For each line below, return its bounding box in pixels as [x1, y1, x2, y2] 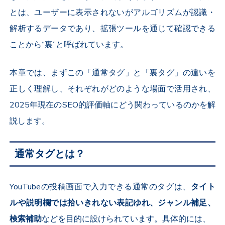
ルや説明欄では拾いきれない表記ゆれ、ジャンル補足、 [10, 197, 215, 208]
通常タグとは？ [15, 147, 85, 161]
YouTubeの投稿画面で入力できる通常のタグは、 [10, 181, 191, 192]
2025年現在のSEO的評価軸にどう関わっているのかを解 [10, 99, 215, 110]
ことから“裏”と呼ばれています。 [10, 39, 129, 50]
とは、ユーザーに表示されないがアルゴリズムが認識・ [10, 7, 215, 18]
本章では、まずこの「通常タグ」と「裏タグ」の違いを [10, 67, 215, 78]
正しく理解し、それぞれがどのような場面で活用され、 [10, 83, 215, 94]
